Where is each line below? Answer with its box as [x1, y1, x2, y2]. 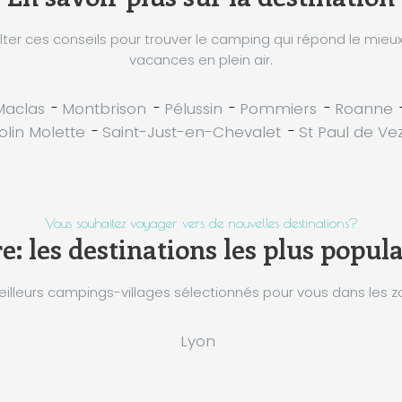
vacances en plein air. [129, 49, 273, 69]
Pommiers [240, 97, 318, 119]
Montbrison [62, 97, 147, 119]
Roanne [334, 97, 393, 119]
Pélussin [163, 97, 223, 119]
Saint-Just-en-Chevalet [102, 120, 281, 143]
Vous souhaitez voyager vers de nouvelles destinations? [44, 214, 358, 231]
